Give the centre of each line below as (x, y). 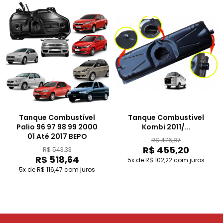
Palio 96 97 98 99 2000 (57, 127)
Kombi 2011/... (166, 127)
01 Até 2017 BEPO (57, 136)
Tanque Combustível (57, 117)
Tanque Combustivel (166, 117)
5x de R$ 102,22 (150, 160)
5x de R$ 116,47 (41, 169)
